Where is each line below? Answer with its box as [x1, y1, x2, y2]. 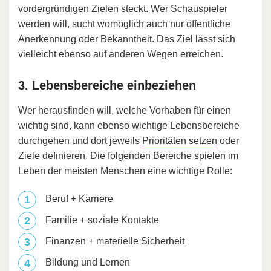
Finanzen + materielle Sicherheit [45, 236, 184, 247]
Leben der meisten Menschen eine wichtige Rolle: [18, 166, 232, 177]
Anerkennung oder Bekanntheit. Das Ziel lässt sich [18, 34, 235, 45]
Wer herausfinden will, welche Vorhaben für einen [18, 105, 231, 116]
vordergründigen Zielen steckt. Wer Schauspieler [18, 4, 227, 15]
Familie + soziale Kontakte [45, 215, 159, 226]
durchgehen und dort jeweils [18, 135, 142, 146]
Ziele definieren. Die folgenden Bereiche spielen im [18, 151, 238, 162]
